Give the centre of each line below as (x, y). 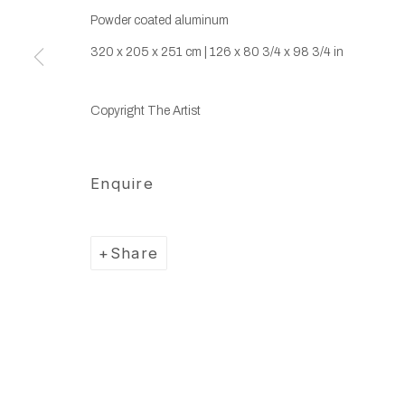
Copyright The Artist (146, 110)
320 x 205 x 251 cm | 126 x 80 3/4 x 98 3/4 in (217, 52)
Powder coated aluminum (160, 20)
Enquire (122, 183)
